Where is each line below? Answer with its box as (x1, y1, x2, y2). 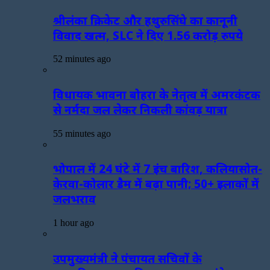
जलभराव (53, 191, 96, 207)
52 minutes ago (53, 54, 111, 64)
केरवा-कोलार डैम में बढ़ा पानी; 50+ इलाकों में (53, 176, 259, 192)
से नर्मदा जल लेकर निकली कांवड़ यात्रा (53, 102, 227, 118)
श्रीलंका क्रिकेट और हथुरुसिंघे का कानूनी (53, 12, 237, 28)
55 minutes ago (53, 128, 111, 139)
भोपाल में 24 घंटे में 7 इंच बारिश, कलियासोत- (53, 161, 262, 177)
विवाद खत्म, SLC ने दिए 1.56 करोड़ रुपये (53, 27, 243, 43)
